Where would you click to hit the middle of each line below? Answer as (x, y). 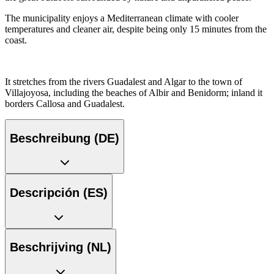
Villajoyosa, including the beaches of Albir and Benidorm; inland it (134, 93)
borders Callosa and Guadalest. (65, 104)
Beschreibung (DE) (65, 138)
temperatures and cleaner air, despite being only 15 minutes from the (136, 29)
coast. (16, 40)
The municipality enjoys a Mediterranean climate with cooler (122, 18)
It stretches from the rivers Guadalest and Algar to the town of (124, 82)
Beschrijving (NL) (61, 247)
